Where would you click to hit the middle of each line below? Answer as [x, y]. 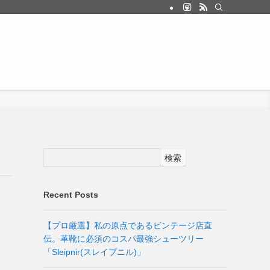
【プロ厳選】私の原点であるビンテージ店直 [128, 225]
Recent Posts [71, 195]
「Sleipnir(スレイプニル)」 [94, 252]
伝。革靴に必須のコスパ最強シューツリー [124, 239]
